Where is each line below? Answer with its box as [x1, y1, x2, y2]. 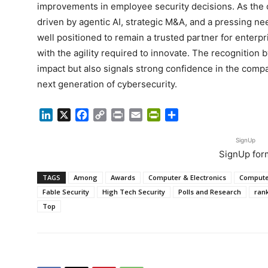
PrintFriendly [160, 108, 217, 121]
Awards [111, 172, 135, 182]
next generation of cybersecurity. [37, 78, 177, 90]
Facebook [89, 108, 133, 121]
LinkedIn [53, 108, 90, 121]
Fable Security [42, 187, 89, 196]
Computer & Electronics [148, 172, 226, 182]
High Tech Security [102, 187, 165, 196]
